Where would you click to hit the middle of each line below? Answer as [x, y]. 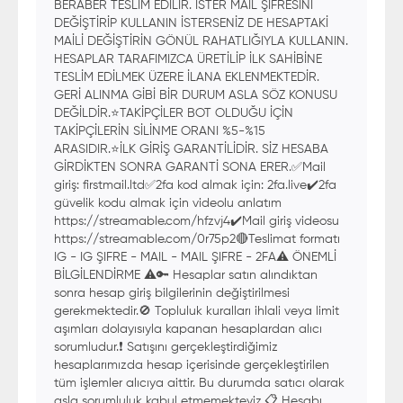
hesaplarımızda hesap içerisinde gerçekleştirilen [192, 365]
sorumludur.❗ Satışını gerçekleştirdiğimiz [166, 347]
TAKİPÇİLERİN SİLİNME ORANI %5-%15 [160, 131]
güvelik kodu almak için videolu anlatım [168, 203]
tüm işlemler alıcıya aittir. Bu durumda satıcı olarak [199, 383]
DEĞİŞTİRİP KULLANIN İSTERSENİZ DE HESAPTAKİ [191, 23]
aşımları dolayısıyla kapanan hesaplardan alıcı [188, 329]
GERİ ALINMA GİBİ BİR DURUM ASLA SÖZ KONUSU [196, 95]
